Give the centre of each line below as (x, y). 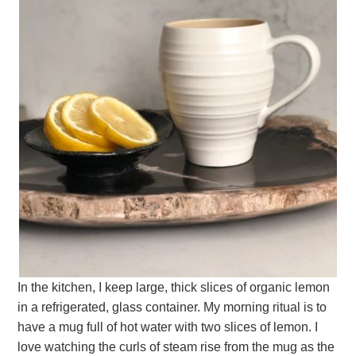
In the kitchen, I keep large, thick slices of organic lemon (174, 287)
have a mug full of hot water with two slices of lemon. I (168, 327)
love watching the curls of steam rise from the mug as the (176, 346)
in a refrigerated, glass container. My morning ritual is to (172, 307)
